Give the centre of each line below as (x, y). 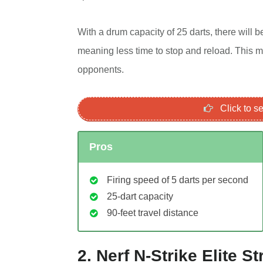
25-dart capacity (140, 197)
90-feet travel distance (153, 213)
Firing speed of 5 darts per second (178, 180)
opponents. (101, 69)
